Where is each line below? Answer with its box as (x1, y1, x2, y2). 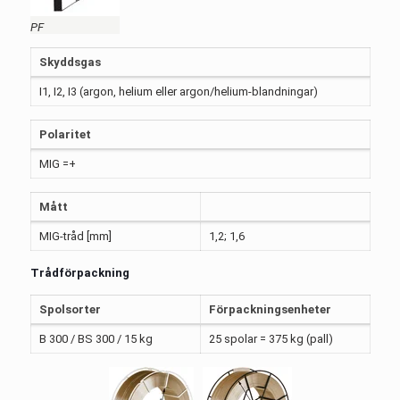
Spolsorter (39, 303, 102, 316)
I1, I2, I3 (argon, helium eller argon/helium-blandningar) (39, 85, 319, 98)
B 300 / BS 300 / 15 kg (39, 332, 154, 346)
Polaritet (39, 128, 92, 141)
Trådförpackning (29, 266, 129, 279)
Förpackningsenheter (209, 303, 332, 316)
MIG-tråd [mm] (39, 229, 112, 243)
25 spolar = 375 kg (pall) (209, 332, 334, 346)
